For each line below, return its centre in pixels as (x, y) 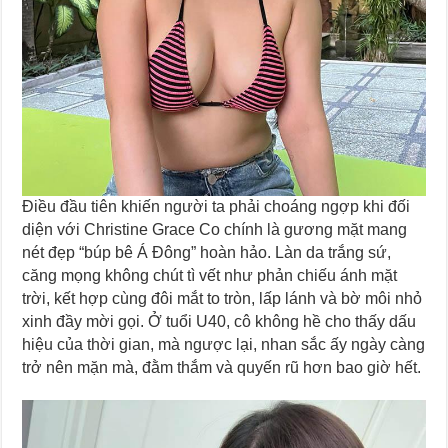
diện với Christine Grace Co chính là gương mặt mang (215, 229)
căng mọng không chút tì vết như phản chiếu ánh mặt (210, 275)
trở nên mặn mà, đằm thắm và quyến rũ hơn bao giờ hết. (222, 367)
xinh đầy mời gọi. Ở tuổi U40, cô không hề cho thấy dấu (219, 321)
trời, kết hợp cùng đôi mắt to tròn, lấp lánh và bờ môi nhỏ (222, 298)
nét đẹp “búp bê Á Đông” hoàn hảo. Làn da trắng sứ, (207, 252)
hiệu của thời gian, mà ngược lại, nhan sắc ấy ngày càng (224, 344)
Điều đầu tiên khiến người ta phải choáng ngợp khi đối (216, 206)
